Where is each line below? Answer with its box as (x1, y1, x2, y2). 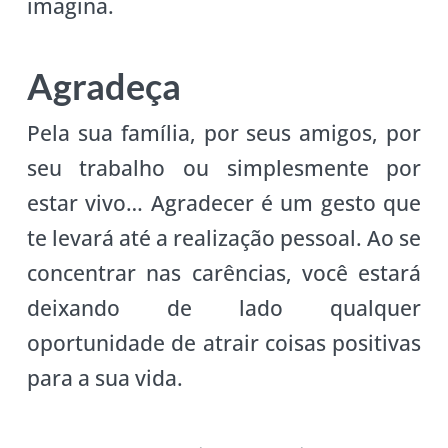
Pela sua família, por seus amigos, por (26, 119, 422, 148)
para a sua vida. (26, 364, 183, 393)
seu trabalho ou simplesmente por (26, 154, 422, 183)
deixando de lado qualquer (26, 294, 422, 323)
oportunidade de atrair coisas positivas (26, 329, 422, 358)
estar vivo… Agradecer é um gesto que (26, 189, 422, 218)
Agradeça (26, 64, 181, 109)
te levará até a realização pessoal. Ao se (26, 224, 422, 253)
